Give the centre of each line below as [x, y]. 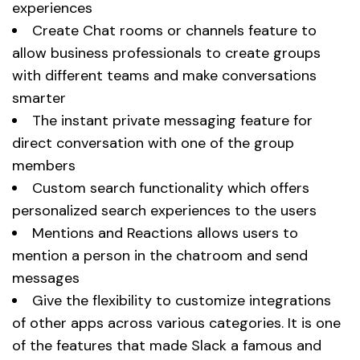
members [44, 166]
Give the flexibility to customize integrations [182, 301]
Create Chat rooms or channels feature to [174, 31]
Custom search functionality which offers [171, 188]
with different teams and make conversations [164, 76]
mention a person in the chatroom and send [160, 256]
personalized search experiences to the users [164, 211]
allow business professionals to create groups [166, 53]
